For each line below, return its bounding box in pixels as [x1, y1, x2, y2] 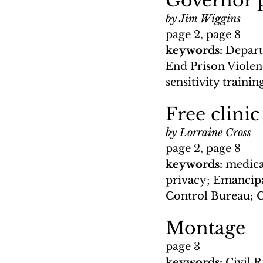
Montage [166, 217, 245, 239]
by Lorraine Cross [166, 126, 251, 139]
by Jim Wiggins [166, 12, 241, 25]
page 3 [166, 240, 200, 253]
